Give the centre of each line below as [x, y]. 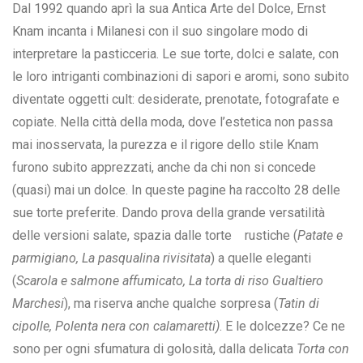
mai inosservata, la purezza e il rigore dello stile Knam [165, 145]
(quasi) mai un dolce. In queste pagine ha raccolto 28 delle [176, 190]
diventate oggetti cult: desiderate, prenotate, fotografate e [176, 100]
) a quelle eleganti [261, 258]
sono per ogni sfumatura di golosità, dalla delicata [154, 349]
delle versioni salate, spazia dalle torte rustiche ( [155, 236]
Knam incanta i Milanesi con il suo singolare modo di [160, 32]
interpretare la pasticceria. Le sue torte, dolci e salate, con [175, 54]
